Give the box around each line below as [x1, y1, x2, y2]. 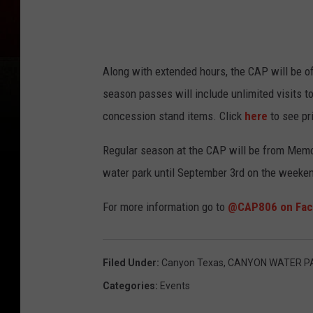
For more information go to [103, 200, 228, 214]
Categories [103, 280, 155, 292]
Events [160, 280, 190, 292]
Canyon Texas [161, 257, 224, 269]
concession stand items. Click [103, 109, 245, 124]
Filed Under [103, 257, 156, 269]
